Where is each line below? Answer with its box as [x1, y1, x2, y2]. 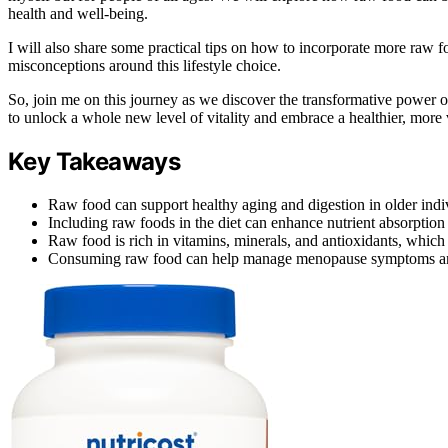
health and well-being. [8, 4, 148, 22]
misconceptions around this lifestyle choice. [8, 56, 281, 74]
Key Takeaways [8, 146, 181, 176]
